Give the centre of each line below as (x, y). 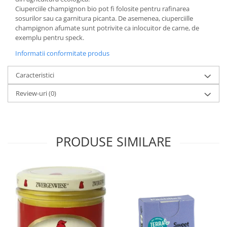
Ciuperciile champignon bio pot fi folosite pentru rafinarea (102, 9)
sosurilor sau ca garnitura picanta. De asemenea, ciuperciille (104, 18)
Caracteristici (35, 75)
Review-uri (32, 93)
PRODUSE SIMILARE (113, 141)
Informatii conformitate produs (62, 53)
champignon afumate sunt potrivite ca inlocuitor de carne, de (107, 28)
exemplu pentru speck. (50, 37)
